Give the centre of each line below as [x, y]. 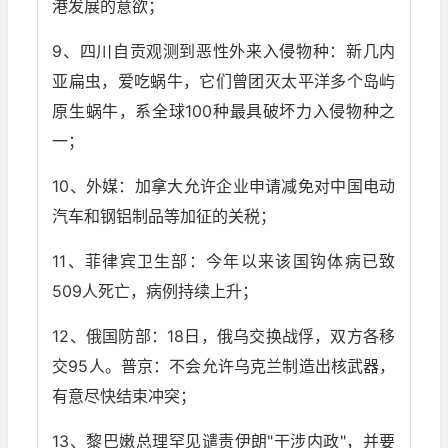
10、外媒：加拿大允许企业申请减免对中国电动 [224, 186]
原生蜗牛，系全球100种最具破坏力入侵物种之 [224, 111]
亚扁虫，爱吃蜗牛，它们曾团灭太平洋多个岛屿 [224, 81]
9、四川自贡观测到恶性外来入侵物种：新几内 [224, 51]
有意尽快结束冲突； [124, 396]
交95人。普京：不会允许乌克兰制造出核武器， [224, 366]
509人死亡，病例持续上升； [155, 291]
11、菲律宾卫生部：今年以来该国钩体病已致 [224, 261]
